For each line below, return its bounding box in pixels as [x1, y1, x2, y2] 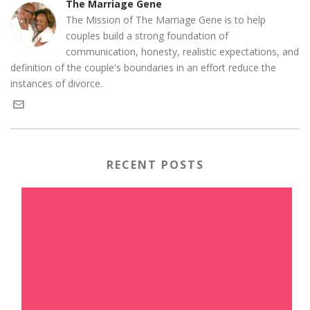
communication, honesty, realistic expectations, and [66, 45, 299, 58]
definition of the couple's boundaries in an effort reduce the [10, 61, 276, 74]
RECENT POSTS [106, 157, 204, 172]
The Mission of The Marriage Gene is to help [66, 13, 266, 26]
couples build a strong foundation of [66, 29, 228, 42]
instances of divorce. [10, 77, 102, 90]
